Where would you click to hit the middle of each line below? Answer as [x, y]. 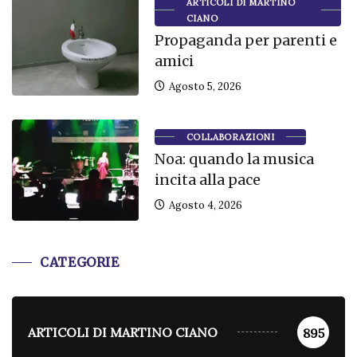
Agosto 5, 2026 [204, 86]
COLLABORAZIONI [230, 137]
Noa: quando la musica [234, 159]
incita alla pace [207, 179]
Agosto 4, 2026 [204, 205]
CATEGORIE [80, 262]
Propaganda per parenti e [245, 40]
